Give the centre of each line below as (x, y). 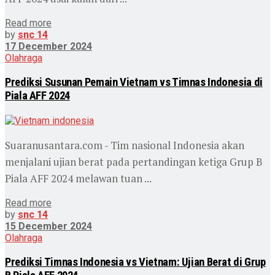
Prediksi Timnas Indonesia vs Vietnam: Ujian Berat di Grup (135, 262)
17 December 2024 (48, 46)
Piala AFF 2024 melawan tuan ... (78, 178)
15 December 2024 (48, 226)
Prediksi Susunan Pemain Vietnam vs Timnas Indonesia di (134, 82)
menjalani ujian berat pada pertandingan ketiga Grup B (134, 161)
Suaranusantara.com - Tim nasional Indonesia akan (125, 145)
